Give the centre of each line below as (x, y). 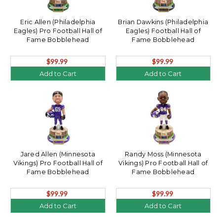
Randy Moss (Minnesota (163, 154)
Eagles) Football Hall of (163, 31)
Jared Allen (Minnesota (58, 154)
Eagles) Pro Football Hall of (58, 31)
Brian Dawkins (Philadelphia (163, 22)
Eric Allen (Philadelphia (58, 22)
